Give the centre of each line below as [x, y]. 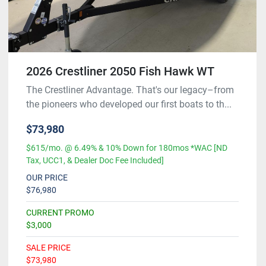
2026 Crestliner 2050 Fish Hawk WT [120, 72]
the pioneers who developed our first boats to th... [129, 104]
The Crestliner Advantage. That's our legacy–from [130, 90]
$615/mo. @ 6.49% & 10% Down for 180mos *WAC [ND [127, 148]
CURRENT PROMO [60, 213]
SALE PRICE [48, 248]
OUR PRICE [47, 178]
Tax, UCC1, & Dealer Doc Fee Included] [95, 161]
